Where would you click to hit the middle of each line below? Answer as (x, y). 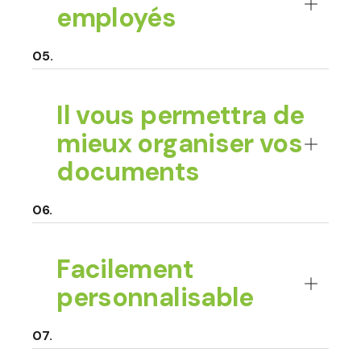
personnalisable (155, 298)
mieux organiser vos (180, 144)
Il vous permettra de (180, 116)
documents (128, 172)
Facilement (125, 270)
